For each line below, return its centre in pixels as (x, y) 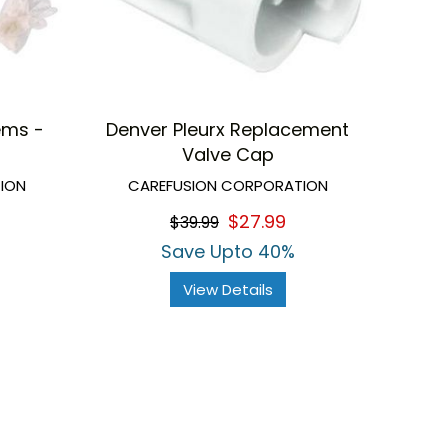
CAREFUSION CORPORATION (227, 185)
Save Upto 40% (227, 251)
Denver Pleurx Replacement (228, 129)
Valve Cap (227, 154)
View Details (227, 289)
